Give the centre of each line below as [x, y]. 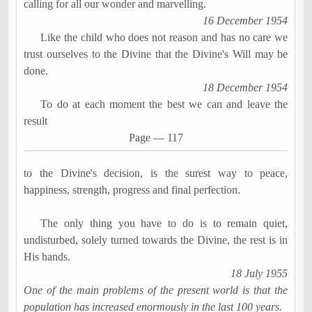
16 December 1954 [245, 20]
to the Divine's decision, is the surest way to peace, [156, 173]
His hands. [47, 257]
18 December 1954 [245, 87]
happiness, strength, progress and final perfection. [132, 190]
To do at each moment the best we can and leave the [164, 104]
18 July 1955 [259, 274]
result [37, 120]
